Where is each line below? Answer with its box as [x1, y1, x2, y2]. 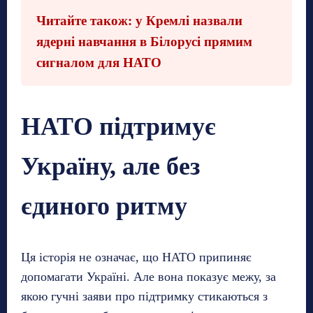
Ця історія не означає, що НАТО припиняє [21, 250, 252, 265]
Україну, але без [21, 152, 200, 181]
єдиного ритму [21, 192, 187, 221]
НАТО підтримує [21, 112, 216, 141]
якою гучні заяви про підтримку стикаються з [21, 289, 268, 304]
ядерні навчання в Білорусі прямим [36, 34, 252, 50]
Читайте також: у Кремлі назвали [36, 13, 242, 29]
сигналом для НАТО [36, 55, 161, 71]
